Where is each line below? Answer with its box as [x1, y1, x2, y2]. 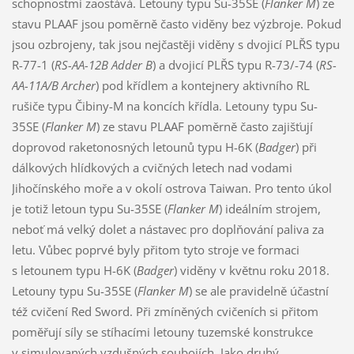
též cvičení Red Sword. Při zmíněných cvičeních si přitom [11, 303, 318, 319]
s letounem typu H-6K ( [11, 262, 137, 278]
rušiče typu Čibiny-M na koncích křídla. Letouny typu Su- [11, 97, 318, 114]
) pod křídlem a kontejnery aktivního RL [95, 77, 310, 93]
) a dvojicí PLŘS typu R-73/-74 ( [152, 56, 319, 73]
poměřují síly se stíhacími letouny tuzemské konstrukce [11, 323, 313, 340]
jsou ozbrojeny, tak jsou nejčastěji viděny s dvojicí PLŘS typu [11, 36, 340, 52]
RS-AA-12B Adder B [54, 56, 153, 73]
